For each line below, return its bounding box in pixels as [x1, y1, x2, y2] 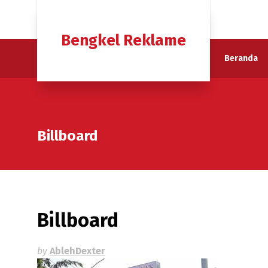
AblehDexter [50, 245, 105, 257]
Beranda [224, 53, 258, 63]
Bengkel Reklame [61, 31, 186, 50]
